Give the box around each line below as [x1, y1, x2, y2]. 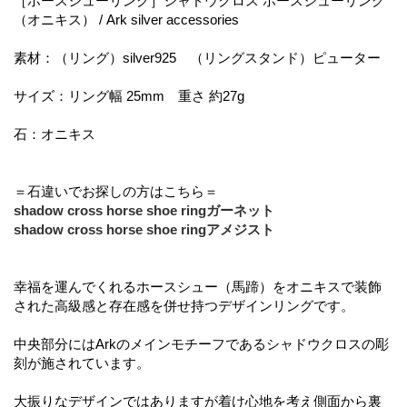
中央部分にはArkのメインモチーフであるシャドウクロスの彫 [14, 335, 389, 352]
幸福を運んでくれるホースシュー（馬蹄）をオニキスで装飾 [14, 278, 382, 294]
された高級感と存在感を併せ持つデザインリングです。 [14, 297, 354, 313]
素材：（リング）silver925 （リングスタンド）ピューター [14, 49, 381, 65]
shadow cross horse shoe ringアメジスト [14, 221, 274, 237]
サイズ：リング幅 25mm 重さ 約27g [14, 87, 244, 104]
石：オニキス [14, 125, 95, 142]
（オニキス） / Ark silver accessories [14, 11, 239, 27]
